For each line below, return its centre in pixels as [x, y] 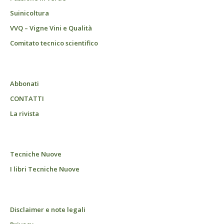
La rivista [24, 113]
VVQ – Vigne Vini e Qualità [51, 28]
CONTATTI [27, 98]
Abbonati [24, 83]
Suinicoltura [29, 13]
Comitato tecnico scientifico [54, 43]
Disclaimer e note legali [48, 209]
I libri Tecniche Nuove [45, 169]
